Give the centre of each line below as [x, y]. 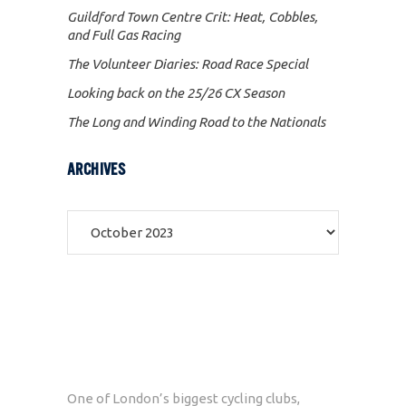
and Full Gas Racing [124, 34]
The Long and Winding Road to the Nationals [196, 121]
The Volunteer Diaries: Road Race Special [188, 63]
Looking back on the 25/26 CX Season [176, 92]
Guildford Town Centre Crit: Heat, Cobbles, [193, 16]
